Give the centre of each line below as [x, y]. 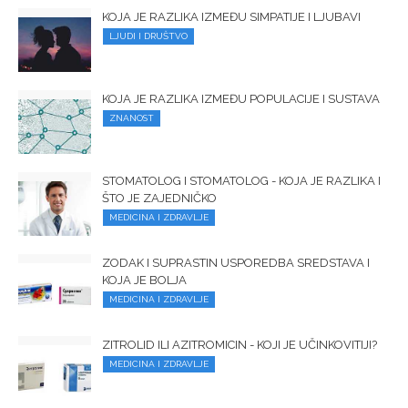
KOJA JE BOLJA [144, 280]
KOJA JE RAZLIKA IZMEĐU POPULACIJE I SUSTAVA [241, 99]
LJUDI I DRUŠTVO [148, 36]
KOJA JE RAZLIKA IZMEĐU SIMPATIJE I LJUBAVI [231, 17]
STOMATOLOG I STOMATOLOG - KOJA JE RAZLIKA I [241, 181]
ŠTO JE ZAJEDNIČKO [159, 199]
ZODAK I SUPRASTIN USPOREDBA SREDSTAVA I [236, 263]
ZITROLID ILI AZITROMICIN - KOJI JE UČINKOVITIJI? [240, 345]
